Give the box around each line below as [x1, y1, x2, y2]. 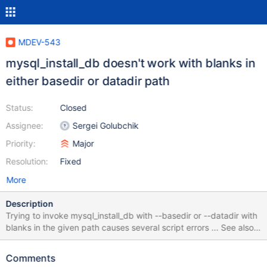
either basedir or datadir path [5, 74, 170, 88]
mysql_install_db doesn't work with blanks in [5, 56, 255, 70]
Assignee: [5, 120, 44, 131]
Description [5, 198, 54, 209]
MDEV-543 [18, 37, 61, 47]
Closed [60, 103, 87, 113]
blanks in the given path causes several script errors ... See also [5, 222, 221, 232]
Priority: [5, 138, 36, 148]
